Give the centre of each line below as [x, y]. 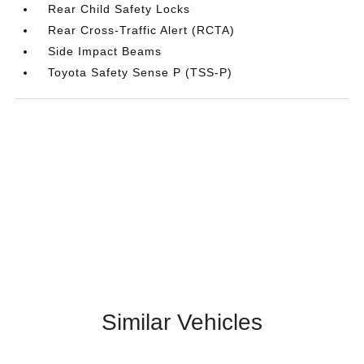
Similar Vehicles [182, 323]
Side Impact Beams [105, 52]
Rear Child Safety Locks [119, 9]
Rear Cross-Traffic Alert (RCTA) [142, 30]
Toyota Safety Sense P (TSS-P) [141, 73]
